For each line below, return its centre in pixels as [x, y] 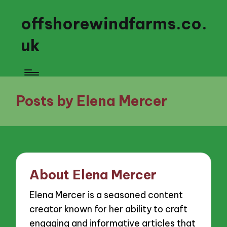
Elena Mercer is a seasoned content [106, 195]
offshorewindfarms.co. [114, 24]
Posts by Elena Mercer [92, 101]
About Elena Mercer [93, 175]
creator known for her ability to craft [109, 209]
